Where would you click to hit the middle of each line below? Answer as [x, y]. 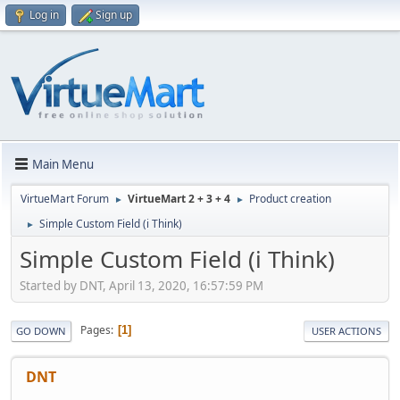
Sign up [114, 15]
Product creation [290, 199]
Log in [44, 15]
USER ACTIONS [346, 330]
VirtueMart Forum [65, 199]
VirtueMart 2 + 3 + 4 [179, 199]
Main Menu [63, 164]
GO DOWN [41, 330]
